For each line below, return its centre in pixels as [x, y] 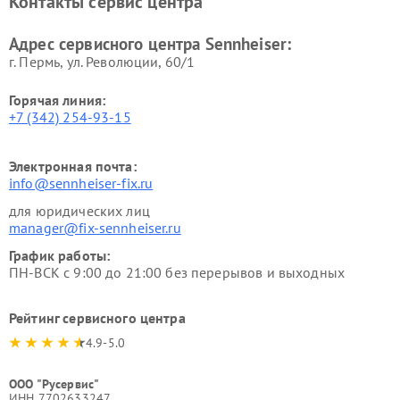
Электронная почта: [73, 166]
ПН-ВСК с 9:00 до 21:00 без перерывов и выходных [177, 272]
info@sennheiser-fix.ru [81, 183]
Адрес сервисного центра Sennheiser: [150, 44]
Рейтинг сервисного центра [97, 318]
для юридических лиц [79, 211]
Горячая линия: [58, 100]
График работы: [60, 255]
